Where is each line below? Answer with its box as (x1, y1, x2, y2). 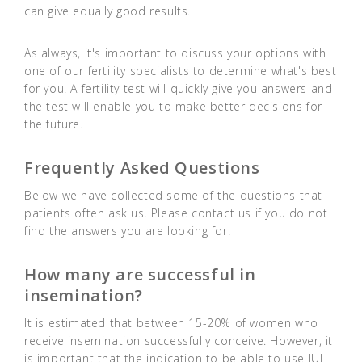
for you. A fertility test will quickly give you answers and (24, 81, 333, 97)
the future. (24, 116, 83, 133)
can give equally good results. (24, 3, 192, 19)
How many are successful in (24, 263, 256, 286)
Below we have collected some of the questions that (24, 187, 323, 204)
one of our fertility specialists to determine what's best (24, 63, 337, 79)
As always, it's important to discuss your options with (24, 45, 326, 61)
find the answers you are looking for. (24, 223, 231, 239)
